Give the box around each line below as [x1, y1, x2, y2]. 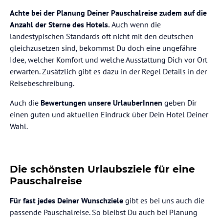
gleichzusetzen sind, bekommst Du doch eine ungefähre [10, 43, 197, 53]
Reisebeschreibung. [10, 78, 74, 88]
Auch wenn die [110, 20, 161, 30]
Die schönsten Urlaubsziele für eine [10, 163, 195, 175]
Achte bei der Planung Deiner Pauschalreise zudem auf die [10, 8, 207, 18]
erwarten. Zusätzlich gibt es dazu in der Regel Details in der [10, 66, 207, 77]
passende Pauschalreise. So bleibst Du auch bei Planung [10, 207, 197, 218]
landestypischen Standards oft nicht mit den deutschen [10, 31, 194, 42]
